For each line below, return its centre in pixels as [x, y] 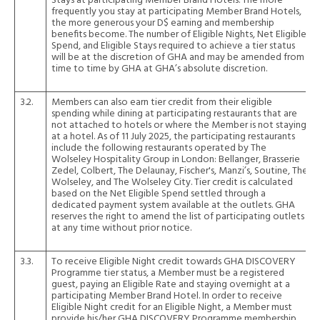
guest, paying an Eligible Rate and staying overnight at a [171, 285]
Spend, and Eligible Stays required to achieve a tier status [173, 46]
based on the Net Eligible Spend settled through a [159, 194]
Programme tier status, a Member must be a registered [168, 273]
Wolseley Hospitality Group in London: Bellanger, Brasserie [176, 160]
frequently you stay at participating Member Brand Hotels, [176, 12]
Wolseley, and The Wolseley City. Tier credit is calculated [172, 182]
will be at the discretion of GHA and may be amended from [178, 57]
